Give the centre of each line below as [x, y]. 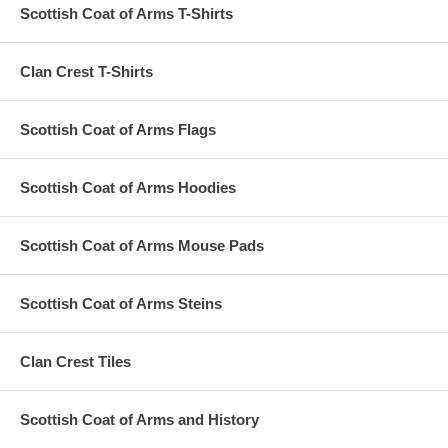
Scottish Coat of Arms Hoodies [128, 187]
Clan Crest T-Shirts [86, 71]
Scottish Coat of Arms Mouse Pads [142, 245]
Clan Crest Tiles [75, 361]
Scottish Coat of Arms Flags [118, 129]
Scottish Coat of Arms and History [139, 419]
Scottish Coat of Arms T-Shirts [126, 13]
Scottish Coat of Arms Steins [121, 303]
